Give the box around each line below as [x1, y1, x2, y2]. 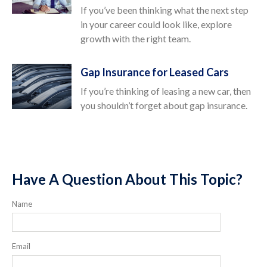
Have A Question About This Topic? [12, 170, 243, 188]
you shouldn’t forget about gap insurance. [80, 100, 247, 111]
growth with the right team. [80, 33, 191, 44]
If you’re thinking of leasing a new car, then [80, 85, 251, 97]
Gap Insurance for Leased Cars [80, 66, 229, 79]
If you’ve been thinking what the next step [80, 4, 249, 15]
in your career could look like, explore [80, 18, 232, 30]
